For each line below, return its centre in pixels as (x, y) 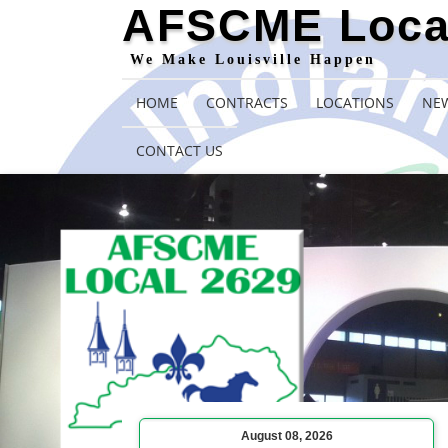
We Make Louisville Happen (253, 59)
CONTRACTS (247, 102)
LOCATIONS (355, 102)
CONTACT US (179, 150)
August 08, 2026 (286, 436)
